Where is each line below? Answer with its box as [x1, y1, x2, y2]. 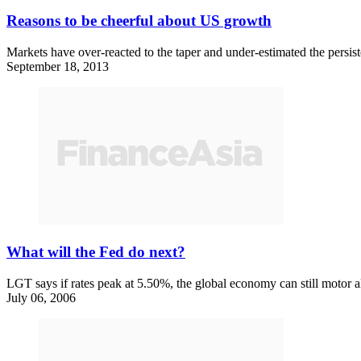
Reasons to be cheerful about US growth [6, 12, 272, 30]
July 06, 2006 [6, 290, 76, 305]
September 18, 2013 [6, 60, 109, 74]
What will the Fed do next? [6, 243, 185, 260]
